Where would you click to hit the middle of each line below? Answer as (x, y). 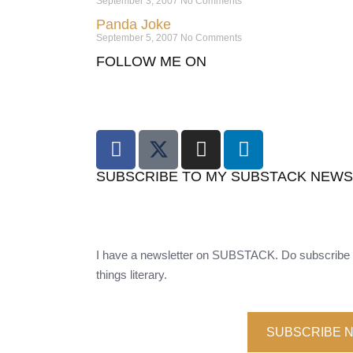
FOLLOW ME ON (151, 61)
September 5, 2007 (138, 37)
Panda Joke (134, 24)
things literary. (132, 274)
